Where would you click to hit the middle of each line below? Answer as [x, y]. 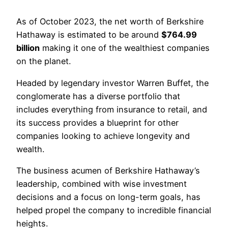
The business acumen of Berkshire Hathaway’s [108, 170]
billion [28, 48]
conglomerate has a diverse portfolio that [98, 96]
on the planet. [44, 61]
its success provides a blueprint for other [97, 122]
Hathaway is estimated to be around [89, 35]
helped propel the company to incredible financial [114, 210]
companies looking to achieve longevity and [103, 136]
